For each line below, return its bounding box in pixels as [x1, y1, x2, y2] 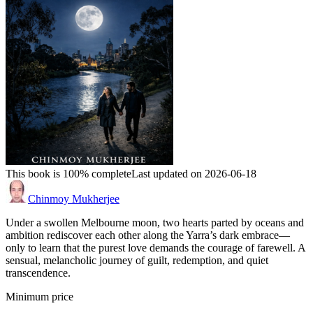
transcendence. [6, 267, 71, 279]
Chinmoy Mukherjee [28, 193, 119, 205]
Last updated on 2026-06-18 [131, 168, 256, 180]
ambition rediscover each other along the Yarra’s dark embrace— [6, 229, 290, 242]
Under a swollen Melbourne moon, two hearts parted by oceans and [6, 217, 304, 229]
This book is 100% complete [6, 168, 131, 180]
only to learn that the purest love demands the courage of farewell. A [6, 242, 305, 254]
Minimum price [6, 291, 73, 303]
